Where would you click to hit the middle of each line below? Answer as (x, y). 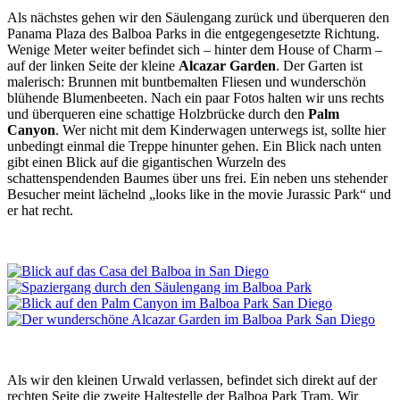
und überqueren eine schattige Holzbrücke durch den (158, 113)
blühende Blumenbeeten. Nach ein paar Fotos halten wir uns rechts (196, 97)
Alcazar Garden (227, 65)
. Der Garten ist (319, 65)
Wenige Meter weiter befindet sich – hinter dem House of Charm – (195, 49)
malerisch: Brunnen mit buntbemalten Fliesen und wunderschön (187, 81)
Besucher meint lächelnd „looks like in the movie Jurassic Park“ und (199, 194)
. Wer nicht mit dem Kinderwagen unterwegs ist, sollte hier (221, 129)
